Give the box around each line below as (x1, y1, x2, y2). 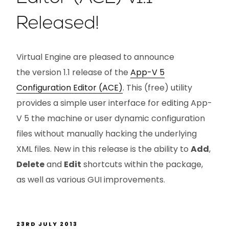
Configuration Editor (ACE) (16, 82, 123, 94)
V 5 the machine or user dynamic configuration (16, 112, 205, 124)
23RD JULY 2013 (16, 220, 78, 228)
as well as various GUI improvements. (16, 174, 165, 186)
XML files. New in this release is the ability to (16, 143, 191, 155)
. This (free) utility (123, 82, 192, 94)
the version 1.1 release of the (16, 66, 130, 78)
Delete (16, 158, 44, 170)
